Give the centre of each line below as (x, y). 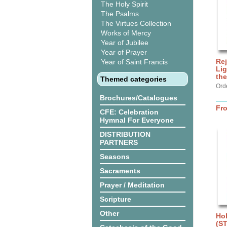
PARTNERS (119, 142)
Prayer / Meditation (132, 185)
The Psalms (120, 14)
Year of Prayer (124, 52)
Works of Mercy (126, 33)
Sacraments (120, 171)
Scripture (116, 199)
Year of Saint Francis (134, 62)
